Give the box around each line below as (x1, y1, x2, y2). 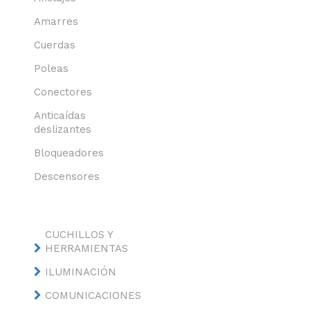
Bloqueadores (33, 147, 104, 159)
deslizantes (33, 123, 91, 136)
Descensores (33, 170, 100, 183)
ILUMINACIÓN (44, 266, 116, 278)
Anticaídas (33, 109, 86, 122)
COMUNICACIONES (44, 289, 141, 302)
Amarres (33, 15, 78, 28)
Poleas (33, 62, 69, 75)
